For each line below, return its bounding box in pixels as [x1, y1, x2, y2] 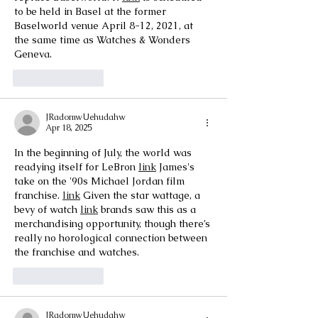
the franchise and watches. [14, 245, 139, 258]
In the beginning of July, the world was [14, 146, 194, 159]
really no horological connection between [14, 231, 210, 244]
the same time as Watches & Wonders [14, 33, 193, 46]
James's [156, 160, 197, 173]
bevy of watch [14, 202, 80, 216]
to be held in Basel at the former [14, 4, 169, 18]
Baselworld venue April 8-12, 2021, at [14, 18, 196, 32]
